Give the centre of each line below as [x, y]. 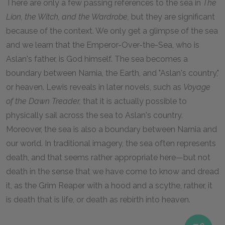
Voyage [197, 87]
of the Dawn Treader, [43, 101]
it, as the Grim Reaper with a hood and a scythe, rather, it [109, 186]
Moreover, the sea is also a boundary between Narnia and [111, 129]
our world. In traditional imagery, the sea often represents [111, 143]
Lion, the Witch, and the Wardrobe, [68, 17]
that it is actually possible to [134, 101]
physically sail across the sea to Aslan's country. [94, 115]
